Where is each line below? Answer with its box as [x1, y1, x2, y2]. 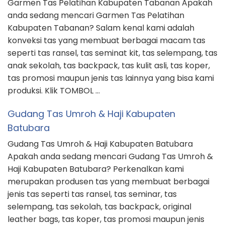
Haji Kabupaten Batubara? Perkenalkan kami [8, 163, 184, 175]
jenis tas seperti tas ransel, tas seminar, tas [8, 188, 177, 200]
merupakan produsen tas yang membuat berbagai [8, 176, 209, 188]
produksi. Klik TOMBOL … [8, 85, 100, 97]
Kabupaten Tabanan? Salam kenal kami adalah [8, 22, 194, 34]
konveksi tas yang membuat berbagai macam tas [8, 35, 205, 47]
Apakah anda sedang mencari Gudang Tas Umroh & [8, 151, 213, 163]
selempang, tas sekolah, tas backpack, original [8, 201, 191, 213]
